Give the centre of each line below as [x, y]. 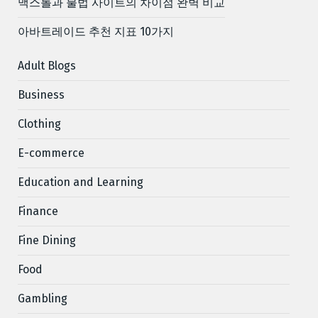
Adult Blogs [47, 65]
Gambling [43, 298]
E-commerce [51, 153]
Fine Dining [47, 240]
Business [41, 94]
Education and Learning [81, 182]
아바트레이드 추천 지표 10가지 [96, 31]
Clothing [39, 124]
